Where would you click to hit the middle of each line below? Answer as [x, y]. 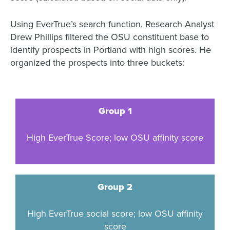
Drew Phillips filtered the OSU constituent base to [110, 37]
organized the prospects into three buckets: [97, 63]
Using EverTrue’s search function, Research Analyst [112, 24]
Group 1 [115, 111]
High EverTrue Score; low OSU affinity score [115, 138]
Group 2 [115, 187]
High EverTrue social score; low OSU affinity [115, 214]
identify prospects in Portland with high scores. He [111, 50]
